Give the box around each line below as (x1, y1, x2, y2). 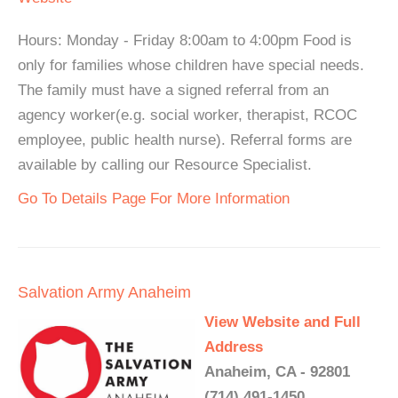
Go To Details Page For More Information (18, 190, 290, 207)
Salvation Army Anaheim (18, 283, 191, 301)
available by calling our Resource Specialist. (18, 156, 312, 173)
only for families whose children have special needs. (18, 57, 364, 74)
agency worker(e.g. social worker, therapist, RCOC (18, 107, 357, 123)
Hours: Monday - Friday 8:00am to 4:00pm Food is (18, 32, 352, 49)
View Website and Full (204, 314, 361, 330)
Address (204, 338, 263, 355)
